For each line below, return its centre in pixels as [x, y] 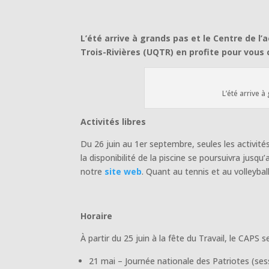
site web [123, 171]
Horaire [97, 216]
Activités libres [113, 121]
